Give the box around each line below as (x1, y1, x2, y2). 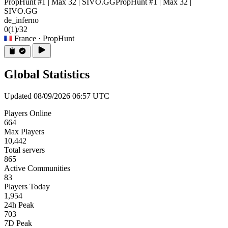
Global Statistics (4, 68, 90, 81)
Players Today (4, 182, 50, 191)
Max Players (4, 127, 44, 136)
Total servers (4, 146, 45, 155)
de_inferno (4, 15, 39, 24)
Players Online (4, 109, 51, 118)
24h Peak (4, 201, 34, 210)
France (14, 34, 36, 43)
